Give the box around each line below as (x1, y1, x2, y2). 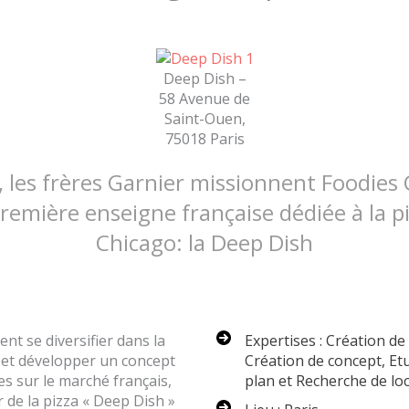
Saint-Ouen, (163, 108, 246, 129)
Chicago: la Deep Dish (96, 226, 313, 257)
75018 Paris (164, 128, 245, 149)
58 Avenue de (159, 88, 250, 109)
